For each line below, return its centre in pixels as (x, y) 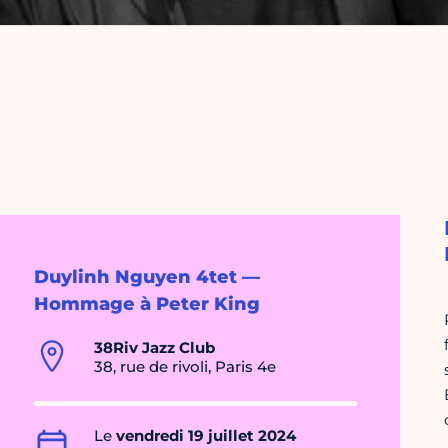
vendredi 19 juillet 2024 (206, 436)
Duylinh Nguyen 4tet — (147, 277)
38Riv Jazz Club (154, 348)
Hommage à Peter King (147, 304)
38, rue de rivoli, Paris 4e (185, 367)
